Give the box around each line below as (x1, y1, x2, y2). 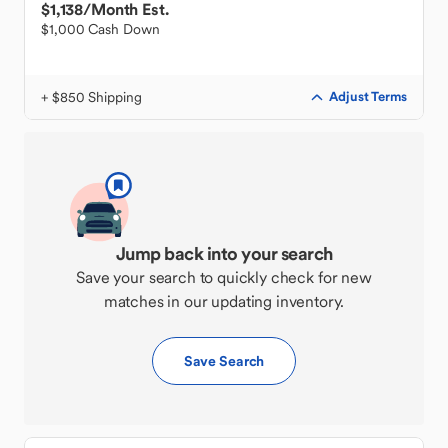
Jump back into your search (115, 242, 333, 265)
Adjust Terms (329, 88, 407, 105)
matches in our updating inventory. (103, 291, 345, 311)
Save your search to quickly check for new (76, 267, 372, 287)
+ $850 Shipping (41, 88, 142, 106)
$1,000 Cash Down (41, 20, 160, 38)
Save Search (183, 352, 265, 370)
